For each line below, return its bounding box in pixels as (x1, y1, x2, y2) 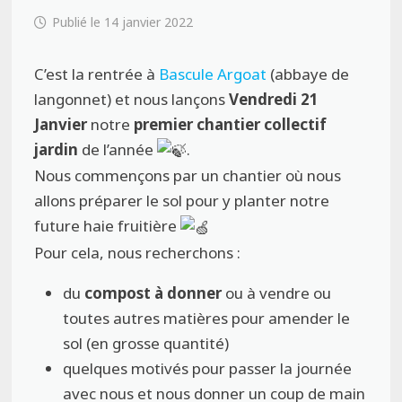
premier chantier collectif (134, 114, 328, 135)
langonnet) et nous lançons (34, 89, 230, 109)
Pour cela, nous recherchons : (34, 241, 241, 263)
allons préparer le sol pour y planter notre (34, 190, 330, 212)
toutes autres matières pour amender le (63, 307, 351, 328)
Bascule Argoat (159, 64, 271, 84)
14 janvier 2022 (104, 13, 194, 31)
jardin (34, 139, 79, 160)
